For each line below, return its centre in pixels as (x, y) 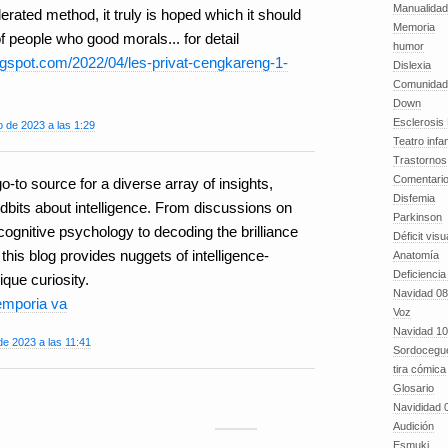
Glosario (413, 388)
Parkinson (417, 217)
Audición (413, 426)
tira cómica (419, 369)
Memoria (414, 27)
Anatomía (416, 255)
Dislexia (412, 65)
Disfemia (414, 198)
